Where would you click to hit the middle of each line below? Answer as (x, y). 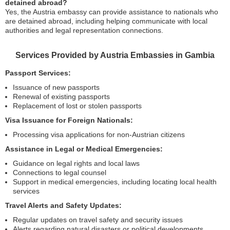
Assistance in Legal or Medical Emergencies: (84, 149)
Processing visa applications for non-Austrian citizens (99, 135)
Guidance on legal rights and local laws (76, 164)
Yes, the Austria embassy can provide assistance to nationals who (112, 12)
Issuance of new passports (56, 88)
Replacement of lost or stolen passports (77, 106)
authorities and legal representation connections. (84, 31)
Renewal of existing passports (61, 97)
